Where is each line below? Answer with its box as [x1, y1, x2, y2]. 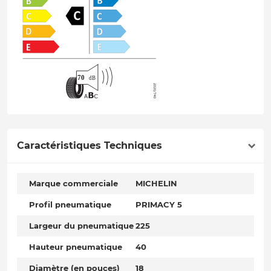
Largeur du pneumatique [29, 221, 134, 231]
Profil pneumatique [29, 200, 111, 210]
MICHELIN [135, 178, 177, 189]
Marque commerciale [29, 178, 118, 189]
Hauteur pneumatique [29, 242, 122, 252]
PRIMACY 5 [135, 200, 182, 210]
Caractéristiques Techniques [17, 140, 162, 152]
